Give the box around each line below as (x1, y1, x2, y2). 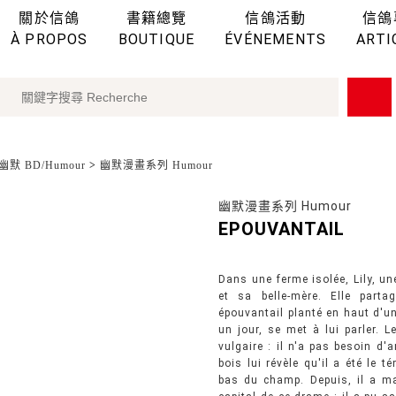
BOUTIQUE (118, 30, 195, 48)
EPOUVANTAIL (218, 218, 346, 240)
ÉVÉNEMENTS (225, 30, 327, 48)
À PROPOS (11, 30, 88, 48)
